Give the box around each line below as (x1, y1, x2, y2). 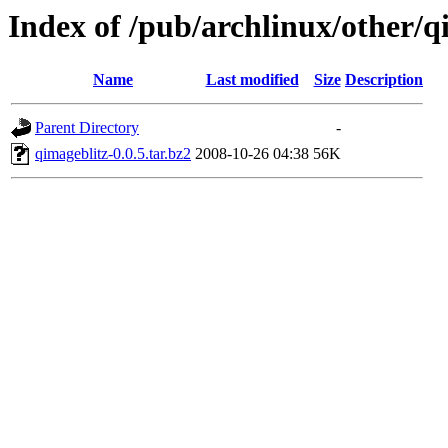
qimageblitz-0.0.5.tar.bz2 (35, 145, 191, 163)
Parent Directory (35, 119, 139, 137)
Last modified (205, 71, 299, 89)
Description (345, 71, 423, 89)
